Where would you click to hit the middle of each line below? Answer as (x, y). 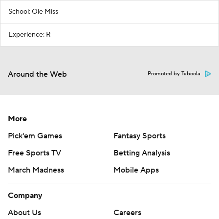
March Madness (36, 170)
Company (25, 196)
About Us (24, 213)
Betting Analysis (142, 153)
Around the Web (37, 75)
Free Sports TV (34, 153)
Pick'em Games (35, 136)
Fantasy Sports (140, 136)
